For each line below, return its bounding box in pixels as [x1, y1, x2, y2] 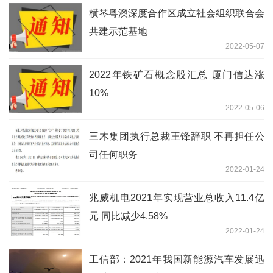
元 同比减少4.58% [89, 210, 168, 221]
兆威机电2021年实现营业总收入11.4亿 [89, 192, 264, 203]
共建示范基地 [89, 26, 147, 37]
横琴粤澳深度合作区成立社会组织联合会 [89, 7, 264, 18]
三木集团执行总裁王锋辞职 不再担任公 [89, 130, 264, 141]
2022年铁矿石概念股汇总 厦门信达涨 [89, 69, 264, 80]
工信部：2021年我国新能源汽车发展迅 [89, 253, 264, 264]
